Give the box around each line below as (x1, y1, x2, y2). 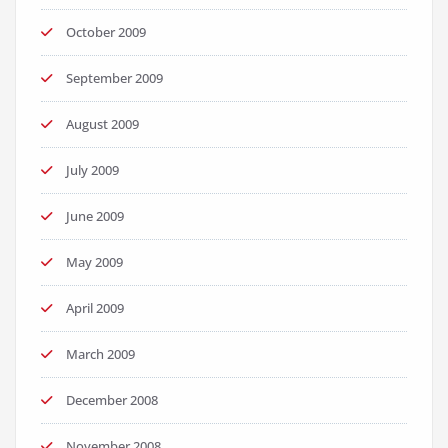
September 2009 (66, 69, 163, 88)
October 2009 (66, 23, 146, 42)
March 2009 (66, 345, 135, 364)
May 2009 (66, 253, 123, 272)
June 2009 (66, 207, 124, 226)
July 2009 (66, 161, 119, 180)
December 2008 (66, 391, 158, 410)
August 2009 (66, 115, 139, 134)
